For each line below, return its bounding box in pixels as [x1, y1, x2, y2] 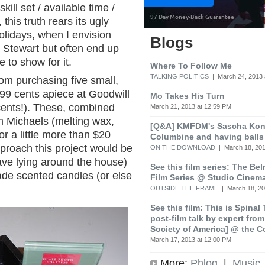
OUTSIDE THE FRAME [150, 184, 218, 192]
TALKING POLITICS [150, 72, 209, 80]
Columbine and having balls [150, 131, 264, 141]
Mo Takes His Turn [150, 91, 225, 101]
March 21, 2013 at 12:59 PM [150, 102, 231, 110]
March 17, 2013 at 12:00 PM [150, 235, 231, 243]
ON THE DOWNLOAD [150, 143, 215, 151]
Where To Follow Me [150, 60, 232, 70]
